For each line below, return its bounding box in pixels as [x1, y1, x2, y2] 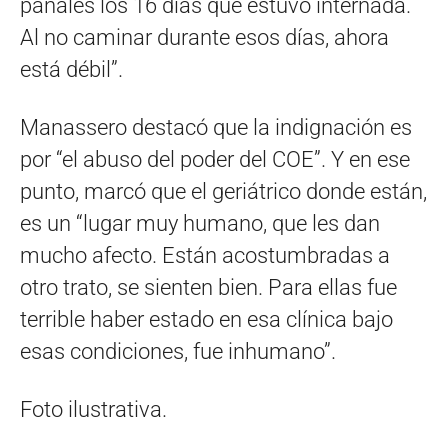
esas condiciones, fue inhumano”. [20, 338, 336, 364]
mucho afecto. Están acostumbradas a [20, 242, 390, 268]
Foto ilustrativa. [20, 396, 167, 422]
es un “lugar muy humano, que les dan [20, 210, 380, 236]
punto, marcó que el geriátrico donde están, [20, 178, 427, 204]
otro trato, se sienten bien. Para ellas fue [20, 274, 397, 300]
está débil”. [20, 56, 123, 82]
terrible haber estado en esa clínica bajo [20, 306, 393, 332]
